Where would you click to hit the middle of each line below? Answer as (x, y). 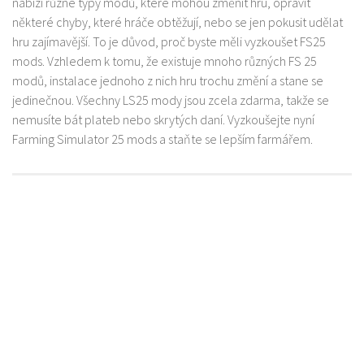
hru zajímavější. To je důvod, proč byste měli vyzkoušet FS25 (169, 42)
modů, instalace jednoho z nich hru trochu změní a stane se (168, 81)
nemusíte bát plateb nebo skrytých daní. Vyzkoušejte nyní (163, 120)
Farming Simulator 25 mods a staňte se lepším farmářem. (162, 139)
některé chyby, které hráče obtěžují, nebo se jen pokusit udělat (178, 22)
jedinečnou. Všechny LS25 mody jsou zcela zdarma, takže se (171, 100)
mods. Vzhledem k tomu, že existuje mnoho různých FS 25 (165, 61)
